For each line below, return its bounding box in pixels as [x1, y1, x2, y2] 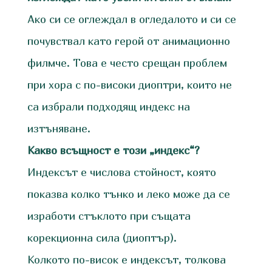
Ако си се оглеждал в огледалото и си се [27, 13, 236, 26]
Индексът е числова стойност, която [27, 166, 216, 179]
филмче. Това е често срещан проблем [27, 56, 227, 70]
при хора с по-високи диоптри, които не [27, 78, 232, 92]
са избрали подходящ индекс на [27, 100, 190, 114]
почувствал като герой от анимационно [27, 35, 230, 48]
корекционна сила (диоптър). [27, 231, 177, 245]
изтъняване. [27, 122, 90, 135]
